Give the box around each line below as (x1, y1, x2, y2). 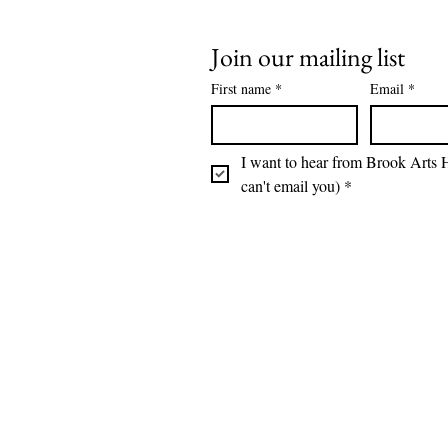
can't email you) (241, 175, 340, 197)
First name (211, 79, 271, 99)
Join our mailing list (211, 40, 405, 75)
